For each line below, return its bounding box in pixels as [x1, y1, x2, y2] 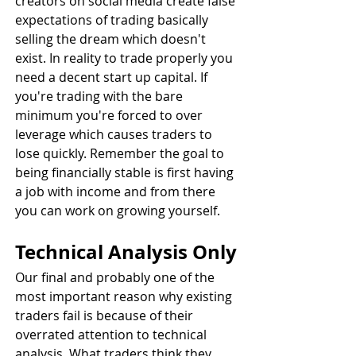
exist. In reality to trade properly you [15, 48, 236, 67]
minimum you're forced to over [15, 106, 206, 124]
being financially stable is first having [15, 163, 237, 181]
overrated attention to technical [15, 325, 210, 343]
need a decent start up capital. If [15, 68, 211, 86]
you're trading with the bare [15, 87, 186, 105]
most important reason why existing [15, 287, 235, 305]
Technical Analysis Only [15, 238, 237, 265]
